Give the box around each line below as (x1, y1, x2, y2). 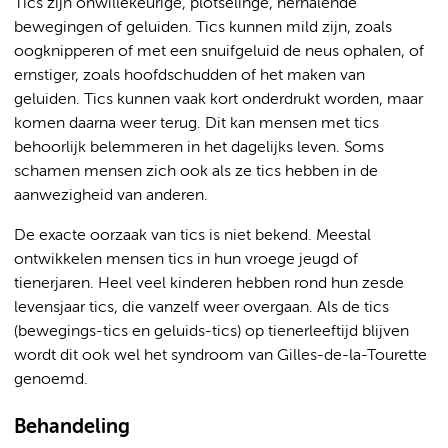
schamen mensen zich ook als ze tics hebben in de (14, 164, 378, 180)
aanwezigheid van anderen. (14, 188, 208, 204)
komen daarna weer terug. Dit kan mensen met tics (14, 116, 379, 132)
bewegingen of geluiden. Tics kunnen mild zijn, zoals (14, 20, 392, 36)
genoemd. (14, 372, 88, 388)
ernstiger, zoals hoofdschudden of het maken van (14, 68, 365, 84)
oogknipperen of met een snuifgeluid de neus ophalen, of (14, 44, 424, 60)
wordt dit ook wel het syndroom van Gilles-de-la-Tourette (14, 348, 427, 364)
